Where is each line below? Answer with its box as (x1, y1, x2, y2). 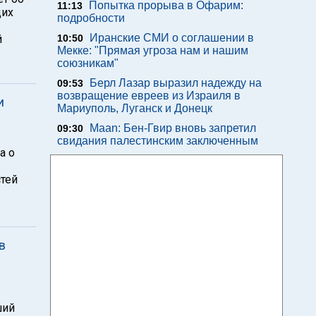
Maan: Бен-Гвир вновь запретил (90, 122, 256, 134)
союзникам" (57, 57, 119, 69)
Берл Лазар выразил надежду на (90, 77, 262, 89)
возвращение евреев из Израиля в (57, 90, 241, 102)
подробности (57, 12, 125, 24)
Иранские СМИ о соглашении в (90, 32, 254, 44)
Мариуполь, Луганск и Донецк (57, 102, 212, 114)
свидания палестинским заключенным (57, 135, 258, 147)
